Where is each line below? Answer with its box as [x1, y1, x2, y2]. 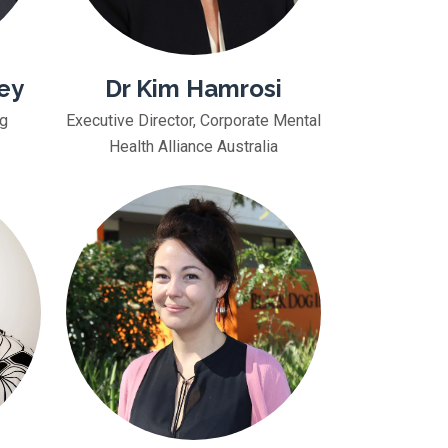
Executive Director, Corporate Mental [66, 111, 321, 130]
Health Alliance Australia [109, 137, 278, 156]
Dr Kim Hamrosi [105, 74, 282, 103]
